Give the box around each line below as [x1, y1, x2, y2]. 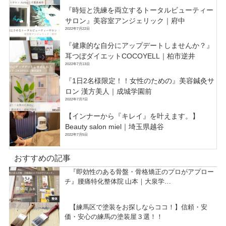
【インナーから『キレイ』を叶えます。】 [65, 111, 199, 120]
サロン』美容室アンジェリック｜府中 [65, 16, 185, 25]
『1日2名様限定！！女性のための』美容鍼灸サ [65, 76, 214, 85]
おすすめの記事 [14, 153, 71, 162]
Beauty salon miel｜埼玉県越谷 [65, 122, 164, 131]
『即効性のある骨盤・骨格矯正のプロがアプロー [69, 168, 214, 175]
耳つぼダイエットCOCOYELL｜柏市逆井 [65, 51, 195, 60]
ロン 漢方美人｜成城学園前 [65, 87, 152, 95]
